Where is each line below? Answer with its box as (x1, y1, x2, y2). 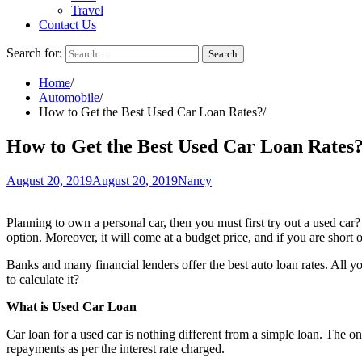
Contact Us (39, 18, 96, 32)
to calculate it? (6, 271, 79, 286)
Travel (71, 3, 103, 17)
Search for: (6, 46, 62, 60)
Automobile (39, 90, 99, 104)
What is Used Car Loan (6, 299, 137, 314)
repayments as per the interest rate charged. (6, 341, 228, 356)
